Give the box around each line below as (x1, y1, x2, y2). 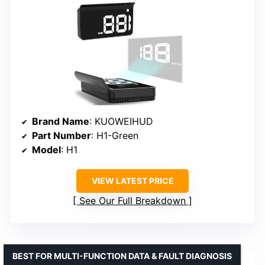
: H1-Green (91, 130, 138, 142)
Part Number (32, 130, 91, 142)
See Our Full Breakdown (79, 195, 186, 207)
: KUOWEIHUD (89, 115, 153, 128)
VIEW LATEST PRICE (91, 176, 174, 186)
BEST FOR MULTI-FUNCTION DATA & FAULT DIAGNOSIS (12, 251, 232, 261)
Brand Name (32, 115, 89, 128)
